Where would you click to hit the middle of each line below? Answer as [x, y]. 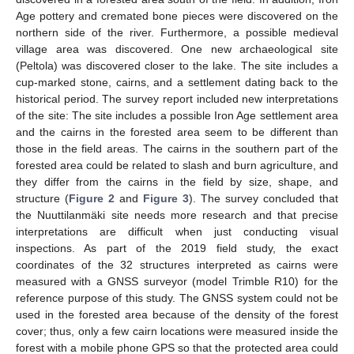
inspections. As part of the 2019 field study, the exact [177, 248]
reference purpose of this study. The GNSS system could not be [177, 298]
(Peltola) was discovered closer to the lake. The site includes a [177, 65]
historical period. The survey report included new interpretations [177, 98]
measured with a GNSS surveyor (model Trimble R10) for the [177, 281]
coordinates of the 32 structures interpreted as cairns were [177, 264]
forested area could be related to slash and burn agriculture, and [177, 165]
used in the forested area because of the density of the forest [177, 314]
